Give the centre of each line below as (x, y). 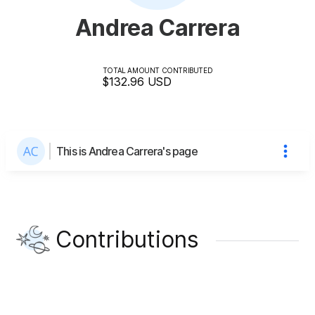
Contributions (127, 239)
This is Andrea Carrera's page (127, 151)
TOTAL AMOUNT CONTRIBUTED (157, 70)
